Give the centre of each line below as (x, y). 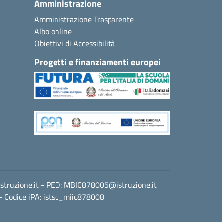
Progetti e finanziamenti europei (97, 62)
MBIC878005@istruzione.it (110, 185)
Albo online (53, 31)
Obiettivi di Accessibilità (75, 43)
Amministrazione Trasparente (84, 19)
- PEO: (51, 185)
